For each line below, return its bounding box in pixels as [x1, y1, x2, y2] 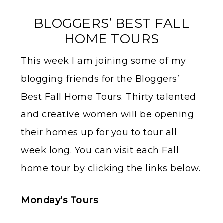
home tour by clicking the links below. [21, 162, 200, 174]
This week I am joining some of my [21, 55, 186, 66]
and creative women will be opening [21, 109, 194, 120]
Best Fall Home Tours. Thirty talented [21, 91, 196, 102]
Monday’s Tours [21, 194, 98, 206]
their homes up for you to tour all [21, 126, 177, 138]
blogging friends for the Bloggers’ [21, 73, 179, 84]
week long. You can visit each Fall [21, 144, 179, 156]
